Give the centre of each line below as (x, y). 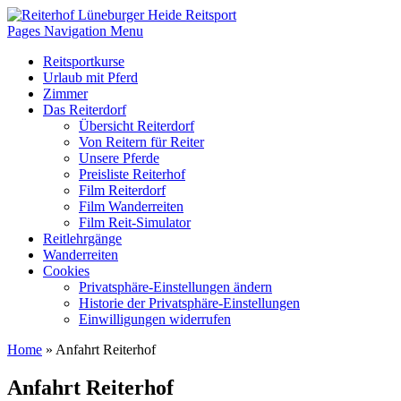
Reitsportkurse (84, 61)
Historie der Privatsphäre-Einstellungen (189, 303)
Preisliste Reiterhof (132, 174)
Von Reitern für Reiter (141, 142)
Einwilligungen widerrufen (155, 319)
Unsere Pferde (119, 158)
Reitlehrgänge (82, 239)
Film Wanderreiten (131, 206)
